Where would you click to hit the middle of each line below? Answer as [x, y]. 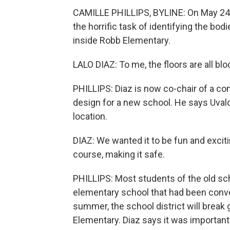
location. [90, 116]
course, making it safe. [119, 154]
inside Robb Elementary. [122, 40]
